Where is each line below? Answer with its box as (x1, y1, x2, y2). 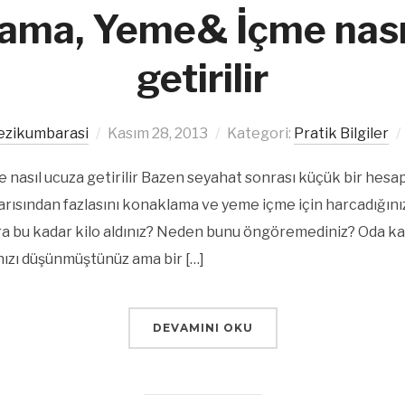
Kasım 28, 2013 (108, 125, 208, 142)
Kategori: (227, 125, 294, 142)
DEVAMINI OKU (152, 321, 253, 334)
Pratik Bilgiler (294, 125, 389, 142)
